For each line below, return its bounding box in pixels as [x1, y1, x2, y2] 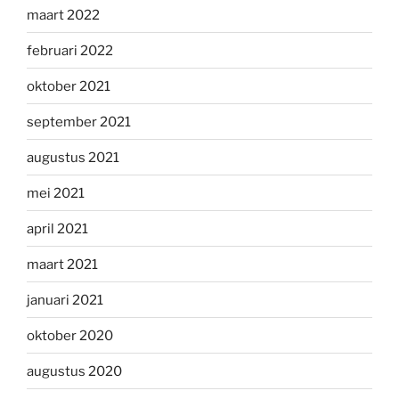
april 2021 [27, 220, 88, 237]
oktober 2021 [27, 77, 110, 94]
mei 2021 [27, 184, 85, 201]
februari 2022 [27, 42, 113, 59]
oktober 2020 [27, 327, 113, 344]
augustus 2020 [27, 362, 122, 379]
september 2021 [27, 113, 131, 130]
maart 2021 [27, 256, 98, 273]
